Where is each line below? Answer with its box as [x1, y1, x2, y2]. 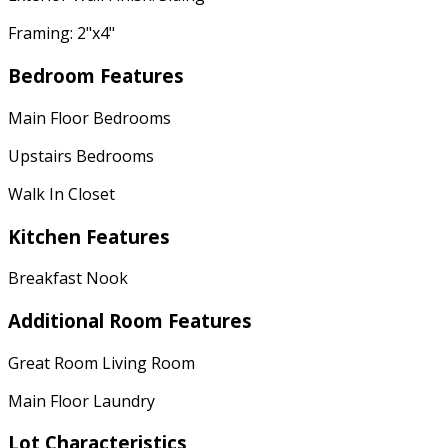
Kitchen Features [8, 223, 170, 249]
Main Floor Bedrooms [8, 106, 171, 129]
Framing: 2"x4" [8, 22, 115, 45]
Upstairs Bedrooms [8, 144, 154, 167]
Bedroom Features [8, 63, 184, 89]
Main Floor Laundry [8, 389, 155, 412]
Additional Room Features [8, 307, 252, 333]
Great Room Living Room [8, 351, 195, 374]
